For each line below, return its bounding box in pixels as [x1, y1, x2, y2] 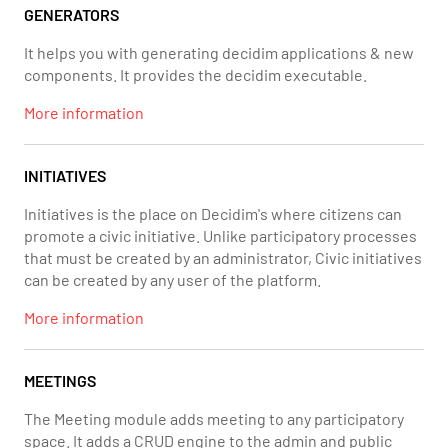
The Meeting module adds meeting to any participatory [24, 409, 404, 428]
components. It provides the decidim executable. [24, 65, 367, 84]
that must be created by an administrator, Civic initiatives [24, 248, 422, 267]
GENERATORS [24, 5, 119, 24]
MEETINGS [24, 371, 96, 390]
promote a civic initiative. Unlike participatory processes [24, 226, 417, 245]
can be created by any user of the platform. [24, 270, 321, 289]
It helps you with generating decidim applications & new [24, 43, 414, 62]
